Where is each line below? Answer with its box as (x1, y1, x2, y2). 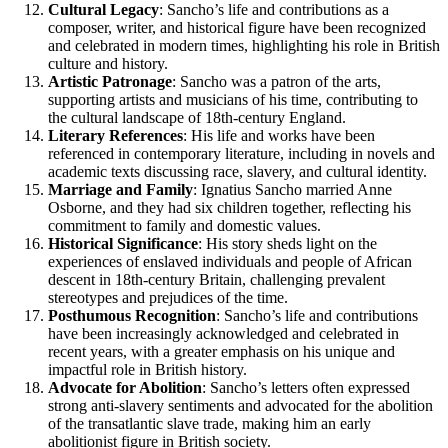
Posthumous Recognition (48, 306, 216, 324)
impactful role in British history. (48, 360, 247, 378)
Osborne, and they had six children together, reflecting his (48, 198, 411, 216)
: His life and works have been (183, 126, 375, 144)
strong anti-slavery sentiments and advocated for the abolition (48, 396, 433, 414)
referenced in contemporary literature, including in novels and (48, 144, 435, 162)
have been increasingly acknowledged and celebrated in (48, 324, 399, 342)
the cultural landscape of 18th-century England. (48, 108, 346, 126)
